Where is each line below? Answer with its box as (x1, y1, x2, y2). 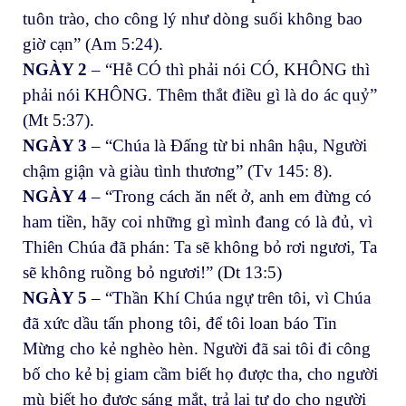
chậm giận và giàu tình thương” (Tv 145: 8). (23, 161, 333, 181)
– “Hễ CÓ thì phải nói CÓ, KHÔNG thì (87, 60, 370, 80)
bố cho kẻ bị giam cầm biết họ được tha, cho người (23, 364, 378, 384)
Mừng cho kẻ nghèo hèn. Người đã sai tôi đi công (23, 339, 371, 359)
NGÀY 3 (23, 136, 87, 156)
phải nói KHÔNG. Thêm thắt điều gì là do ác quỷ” (23, 85, 377, 105)
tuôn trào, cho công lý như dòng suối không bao (23, 9, 362, 29)
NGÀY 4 (23, 187, 87, 207)
